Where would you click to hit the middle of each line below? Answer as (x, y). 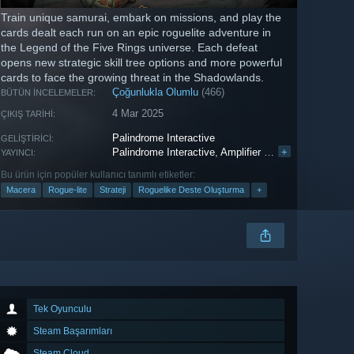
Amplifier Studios (243, 153)
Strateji (113, 190)
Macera (21, 190)
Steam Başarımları (73, 331)
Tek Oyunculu (62, 309)
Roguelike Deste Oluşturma (191, 190)
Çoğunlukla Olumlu (156, 92)
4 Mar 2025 (138, 114)
